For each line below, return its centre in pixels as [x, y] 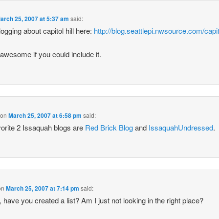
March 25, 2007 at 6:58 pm [45, 115]
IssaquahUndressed [181, 127]
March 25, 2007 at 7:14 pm [43, 188]
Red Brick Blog [109, 127]
